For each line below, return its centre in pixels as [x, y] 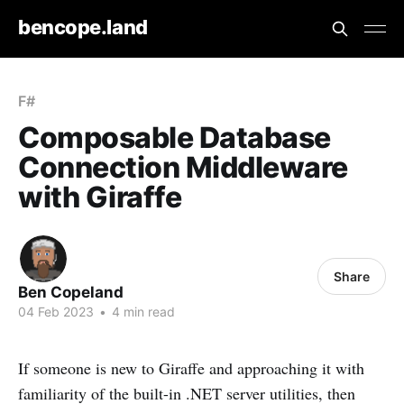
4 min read [142, 312]
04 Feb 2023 [56, 312]
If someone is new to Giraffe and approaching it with [191, 368]
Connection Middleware [183, 167]
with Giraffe [100, 197]
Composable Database [174, 138]
